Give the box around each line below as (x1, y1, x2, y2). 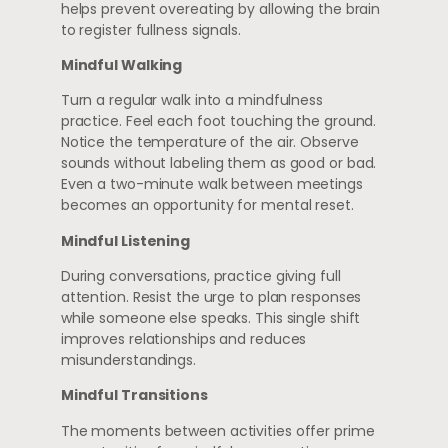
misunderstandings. (60, 350, 196, 371)
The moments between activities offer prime (60, 420, 375, 441)
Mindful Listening (60, 230, 191, 251)
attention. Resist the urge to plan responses (60, 287, 362, 308)
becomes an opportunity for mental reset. (60, 195, 354, 216)
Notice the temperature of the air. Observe (60, 132, 359, 153)
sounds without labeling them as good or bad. (60, 153, 377, 174)
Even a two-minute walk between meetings (60, 174, 363, 195)
